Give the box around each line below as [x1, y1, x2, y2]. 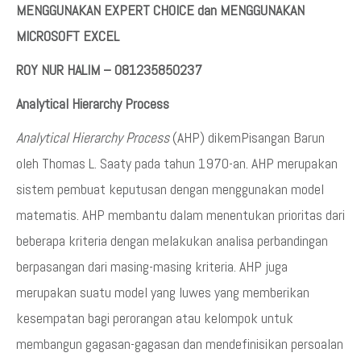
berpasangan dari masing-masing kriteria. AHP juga [16, 257, 288, 276]
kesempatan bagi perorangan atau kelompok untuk [16, 309, 293, 327]
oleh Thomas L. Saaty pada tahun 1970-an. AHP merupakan [16, 154, 338, 172]
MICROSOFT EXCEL [16, 27, 119, 45]
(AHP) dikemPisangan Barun [169, 128, 325, 147]
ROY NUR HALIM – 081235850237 [16, 60, 202, 79]
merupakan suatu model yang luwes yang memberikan [16, 283, 309, 301]
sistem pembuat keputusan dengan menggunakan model [16, 180, 324, 198]
